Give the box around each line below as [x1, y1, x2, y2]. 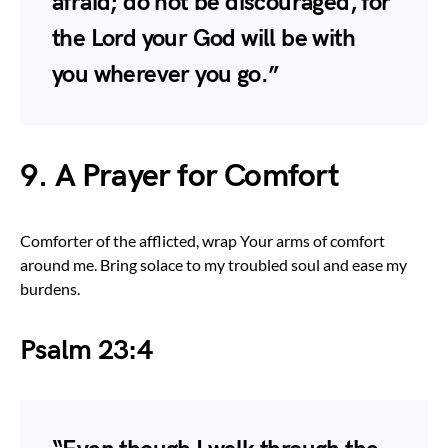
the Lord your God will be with [52, 23, 355, 53]
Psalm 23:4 [20, 333, 152, 367]
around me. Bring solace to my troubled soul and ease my [20, 254, 407, 274]
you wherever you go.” [52, 59, 279, 89]
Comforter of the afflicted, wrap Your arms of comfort [20, 230, 385, 250]
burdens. [20, 278, 80, 298]
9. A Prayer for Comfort [20, 156, 340, 196]
